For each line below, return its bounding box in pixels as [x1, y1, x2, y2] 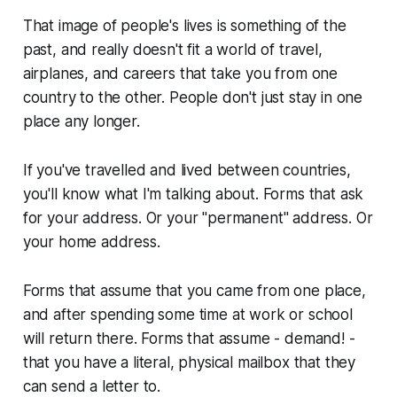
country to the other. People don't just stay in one [22, 89, 363, 107]
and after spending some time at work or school [22, 306, 353, 324]
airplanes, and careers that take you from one [22, 65, 339, 83]
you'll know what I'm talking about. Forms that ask [22, 185, 364, 204]
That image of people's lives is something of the [22, 17, 346, 35]
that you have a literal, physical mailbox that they [22, 354, 356, 372]
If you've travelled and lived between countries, [22, 161, 351, 180]
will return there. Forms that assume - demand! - [22, 330, 355, 348]
